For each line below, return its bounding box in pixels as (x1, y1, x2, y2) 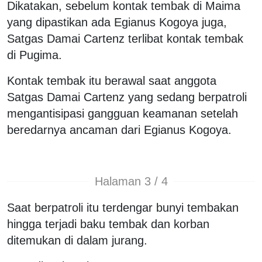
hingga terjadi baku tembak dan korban (7, 217, 209, 230)
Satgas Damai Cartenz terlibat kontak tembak (7, 32, 243, 45)
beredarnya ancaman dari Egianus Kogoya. (7, 123, 232, 136)
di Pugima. (7, 48, 62, 61)
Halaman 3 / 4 (94, 175, 168, 188)
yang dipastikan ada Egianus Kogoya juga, (7, 15, 227, 29)
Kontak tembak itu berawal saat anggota (7, 74, 216, 87)
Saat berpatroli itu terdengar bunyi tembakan (7, 201, 239, 214)
